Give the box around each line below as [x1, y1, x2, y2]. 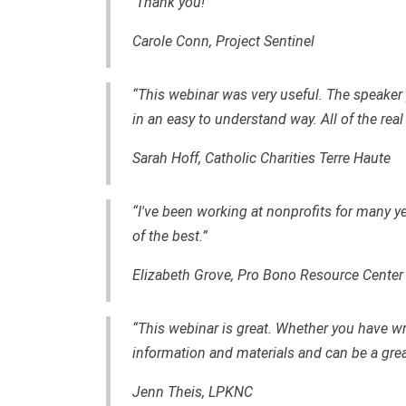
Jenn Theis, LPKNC [132, 382, 253, 401]
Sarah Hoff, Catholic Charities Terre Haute [132, 149, 391, 167]
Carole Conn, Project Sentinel [132, 32, 314, 50]
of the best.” [132, 227, 208, 245]
